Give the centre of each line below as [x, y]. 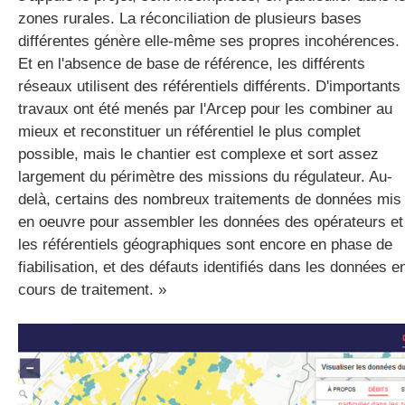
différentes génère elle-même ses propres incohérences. [209, 41]
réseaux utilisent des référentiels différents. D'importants [209, 86]
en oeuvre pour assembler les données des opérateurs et [211, 222]
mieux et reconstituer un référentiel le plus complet [189, 132]
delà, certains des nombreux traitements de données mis [210, 199]
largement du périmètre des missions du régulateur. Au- [205, 177]
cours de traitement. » [92, 290]
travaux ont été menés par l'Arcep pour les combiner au [205, 109]
